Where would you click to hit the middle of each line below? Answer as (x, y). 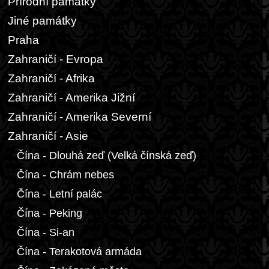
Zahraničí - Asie (48, 136)
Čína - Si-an (46, 232)
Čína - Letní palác (59, 194)
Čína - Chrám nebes (65, 175)
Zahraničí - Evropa (56, 59)
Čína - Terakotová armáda (79, 252)
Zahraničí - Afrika (51, 78)
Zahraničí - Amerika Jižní (71, 98)
